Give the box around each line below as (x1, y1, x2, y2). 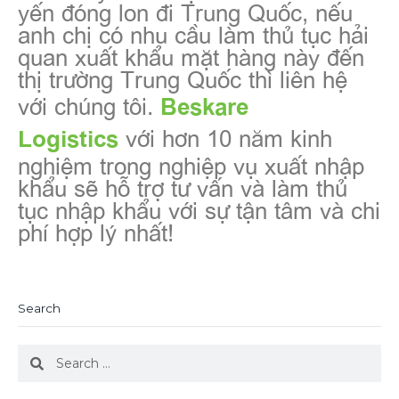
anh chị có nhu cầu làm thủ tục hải (18, 17, 369, 50)
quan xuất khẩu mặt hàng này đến (18, 39, 364, 72)
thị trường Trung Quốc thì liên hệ (18, 61, 347, 94)
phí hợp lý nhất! (18, 215, 174, 248)
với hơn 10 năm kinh (118, 120, 332, 153)
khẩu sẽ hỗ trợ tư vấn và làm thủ (18, 170, 347, 203)
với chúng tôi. (18, 88, 160, 121)
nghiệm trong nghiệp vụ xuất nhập (18, 148, 364, 181)
